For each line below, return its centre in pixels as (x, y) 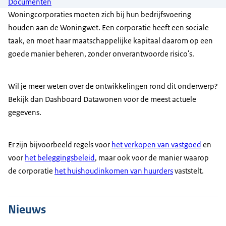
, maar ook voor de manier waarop (152, 158)
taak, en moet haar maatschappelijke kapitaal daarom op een (110, 40)
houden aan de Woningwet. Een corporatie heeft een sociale (108, 27)
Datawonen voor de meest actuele (139, 99)
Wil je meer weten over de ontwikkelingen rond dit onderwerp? (113, 86)
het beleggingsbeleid (60, 158)
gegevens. (25, 112)
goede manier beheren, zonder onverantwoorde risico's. (101, 53)
